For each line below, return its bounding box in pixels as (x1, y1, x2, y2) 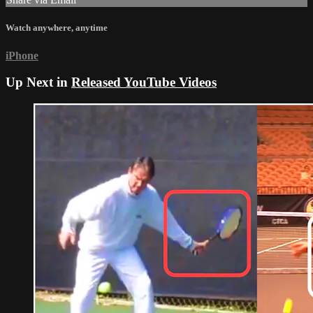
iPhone (6, 49, 38, 61)
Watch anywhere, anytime (6, 22, 108, 34)
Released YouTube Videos (71, 75, 217, 90)
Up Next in (6, 75, 71, 90)
